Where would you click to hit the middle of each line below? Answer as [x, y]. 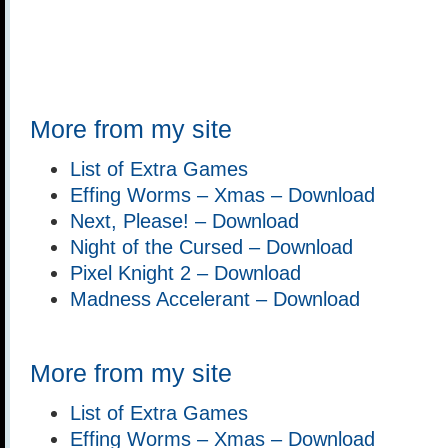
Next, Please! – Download [184, 220]
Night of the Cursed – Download [211, 246]
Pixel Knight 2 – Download [185, 272]
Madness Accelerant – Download [215, 298]
